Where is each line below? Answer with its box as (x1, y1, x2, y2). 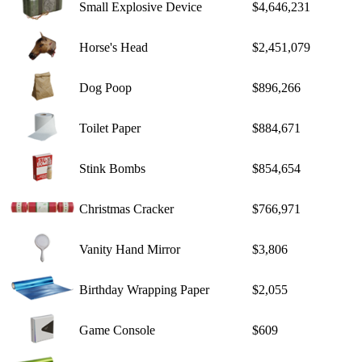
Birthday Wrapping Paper (79, 282, 209, 297)
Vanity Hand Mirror (79, 242, 180, 256)
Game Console (79, 322, 155, 337)
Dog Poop (79, 80, 132, 95)
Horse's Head (79, 40, 148, 54)
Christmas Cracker (79, 201, 174, 216)
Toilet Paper (79, 120, 141, 135)
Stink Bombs (79, 161, 145, 175)
